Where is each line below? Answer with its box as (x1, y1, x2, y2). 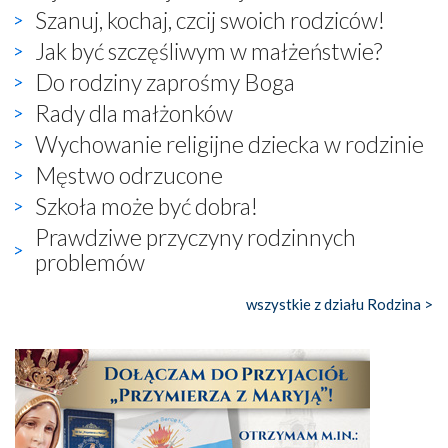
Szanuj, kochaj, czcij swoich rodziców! (35, 5, 385, 34)
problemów (35, 247, 145, 276)
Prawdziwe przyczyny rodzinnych (35, 222, 356, 251)
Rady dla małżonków (35, 98, 233, 127)
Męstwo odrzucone (35, 160, 223, 189)
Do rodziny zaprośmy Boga (35, 67, 295, 96)
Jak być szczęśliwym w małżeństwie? (35, 36, 382, 65)
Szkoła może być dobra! (35, 191, 258, 220)
